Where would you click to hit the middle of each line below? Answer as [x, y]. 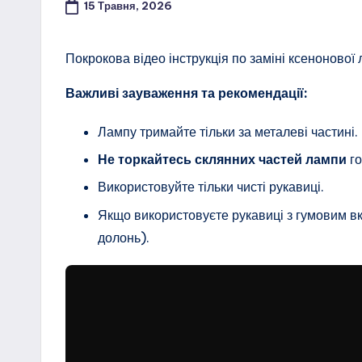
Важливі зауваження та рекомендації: [187, 93]
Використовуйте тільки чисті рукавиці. [211, 187]
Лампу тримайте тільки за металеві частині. [228, 131]
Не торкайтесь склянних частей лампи [222, 160]
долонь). [124, 237]
